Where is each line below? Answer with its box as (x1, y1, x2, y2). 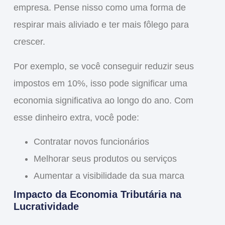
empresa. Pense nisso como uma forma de (13, 3, 186, 13)
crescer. (13, 37, 45, 47)
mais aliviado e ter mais (44, 20, 144, 30)
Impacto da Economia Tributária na (13, 189, 181, 200)
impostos (13, 78, 50, 88)
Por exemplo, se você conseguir (13, 61, 145, 71)
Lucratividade (13, 201, 79, 212)
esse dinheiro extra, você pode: (13, 112, 139, 123)
